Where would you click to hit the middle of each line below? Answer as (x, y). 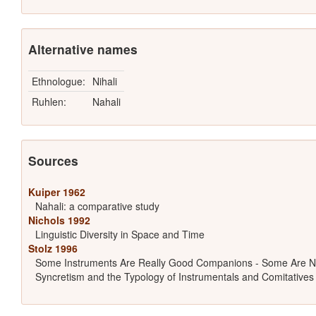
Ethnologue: (58, 81)
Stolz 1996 (53, 249)
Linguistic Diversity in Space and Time (120, 235)
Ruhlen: (49, 102)
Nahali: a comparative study (97, 206)
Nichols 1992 (59, 220)
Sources (53, 161)
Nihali (104, 81)
